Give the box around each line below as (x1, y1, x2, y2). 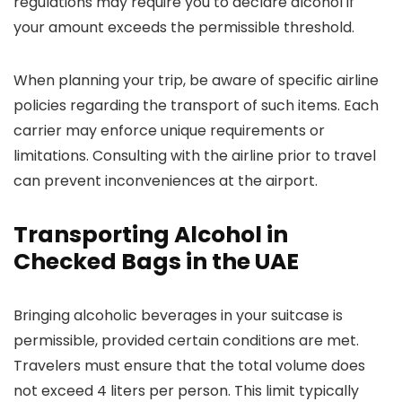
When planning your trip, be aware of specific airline (13, 70, 379, 91)
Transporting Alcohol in (13, 219, 288, 250)
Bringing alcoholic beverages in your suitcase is (13, 305, 343, 326)
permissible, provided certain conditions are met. (13, 330, 359, 351)
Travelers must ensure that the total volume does (13, 355, 365, 376)
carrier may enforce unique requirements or (13, 120, 325, 141)
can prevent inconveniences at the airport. (13, 170, 318, 191)
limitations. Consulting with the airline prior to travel (13, 145, 376, 166)
